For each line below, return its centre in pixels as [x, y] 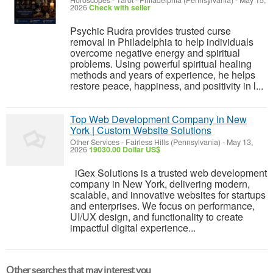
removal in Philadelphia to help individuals [162, 42]
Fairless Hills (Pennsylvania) [173, 142]
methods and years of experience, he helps [163, 75]
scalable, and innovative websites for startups [168, 195]
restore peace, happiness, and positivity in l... [167, 86]
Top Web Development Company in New [158, 119]
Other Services [95, 142]
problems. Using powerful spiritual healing [161, 64]
